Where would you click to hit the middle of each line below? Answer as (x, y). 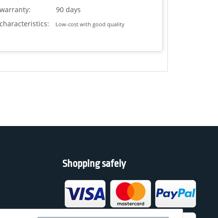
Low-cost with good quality (89, 24)
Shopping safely (94, 164)
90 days (67, 10)
